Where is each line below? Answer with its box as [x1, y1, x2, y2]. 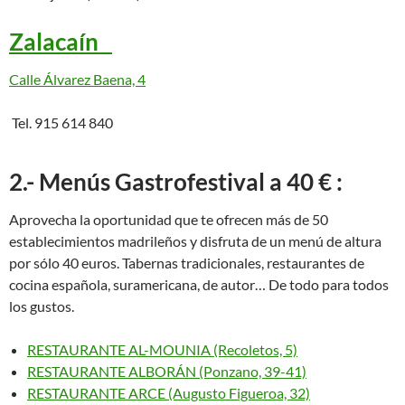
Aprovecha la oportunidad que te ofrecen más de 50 [9, 211, 328, 228]
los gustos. [9, 297, 74, 315]
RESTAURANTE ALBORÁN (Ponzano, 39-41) [27, 363, 306, 380]
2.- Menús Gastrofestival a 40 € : [9, 167, 343, 196]
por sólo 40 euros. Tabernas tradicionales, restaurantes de [9, 254, 364, 271]
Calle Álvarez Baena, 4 [9, 71, 146, 88]
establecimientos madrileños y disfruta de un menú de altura [9, 232, 381, 250]
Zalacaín [9, 27, 112, 56]
